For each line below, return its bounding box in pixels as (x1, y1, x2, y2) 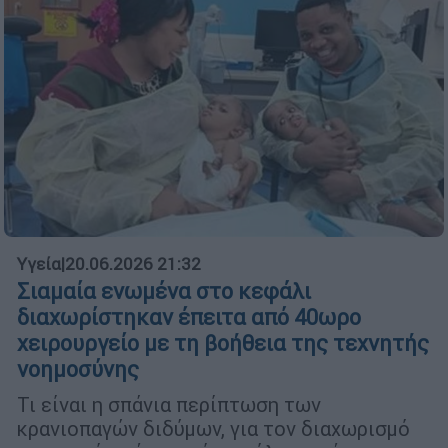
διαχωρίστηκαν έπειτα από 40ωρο (17, 304, 361, 332)
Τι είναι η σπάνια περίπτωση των (17, 392, 321, 418)
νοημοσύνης (17, 356, 139, 384)
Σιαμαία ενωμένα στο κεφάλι (17, 278, 311, 306)
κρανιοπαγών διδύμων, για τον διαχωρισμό (17, 416, 410, 442)
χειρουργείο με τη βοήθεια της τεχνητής (17, 330, 429, 358)
